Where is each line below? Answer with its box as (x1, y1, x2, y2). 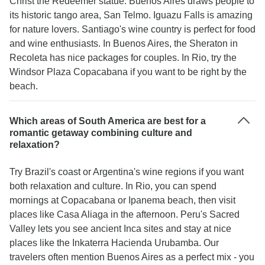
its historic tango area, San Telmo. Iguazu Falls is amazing (9, 10, 253, 20)
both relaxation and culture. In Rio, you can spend (9, 181, 216, 191)
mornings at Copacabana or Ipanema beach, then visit (9, 195, 235, 205)
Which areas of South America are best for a (9, 116, 206, 126)
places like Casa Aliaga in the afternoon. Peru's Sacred (9, 209, 240, 219)
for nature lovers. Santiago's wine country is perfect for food (9, 24, 256, 34)
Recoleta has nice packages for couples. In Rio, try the (9, 53, 237, 63)
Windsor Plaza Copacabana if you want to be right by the (9, 67, 247, 77)
